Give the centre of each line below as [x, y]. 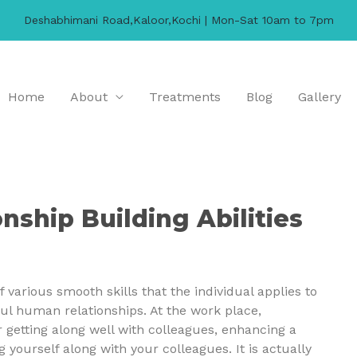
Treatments [185, 97]
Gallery [320, 97]
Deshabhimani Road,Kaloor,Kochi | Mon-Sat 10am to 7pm [178, 20]
